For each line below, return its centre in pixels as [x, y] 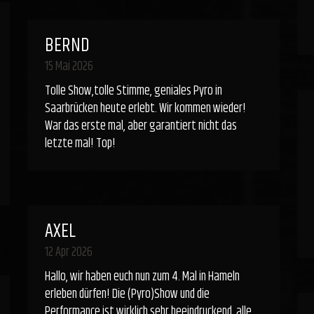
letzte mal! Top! [80, 144]
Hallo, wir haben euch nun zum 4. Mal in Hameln [142, 277]
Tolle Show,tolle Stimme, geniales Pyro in [133, 91]
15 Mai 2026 [69, 67]
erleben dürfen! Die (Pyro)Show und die [127, 294]
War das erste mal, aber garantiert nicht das [141, 126]
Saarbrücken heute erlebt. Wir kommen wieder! [145, 109]
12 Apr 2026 [68, 252]
